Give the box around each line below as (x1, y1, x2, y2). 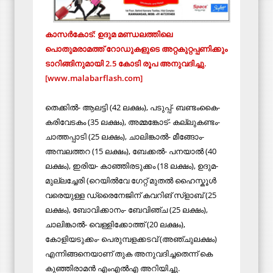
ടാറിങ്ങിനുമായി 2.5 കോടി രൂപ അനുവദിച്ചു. (45, 57, 207, 69)
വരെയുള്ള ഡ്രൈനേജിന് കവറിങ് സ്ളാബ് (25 (45, 189, 216, 200)
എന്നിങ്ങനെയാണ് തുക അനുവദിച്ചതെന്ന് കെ (45, 247, 213, 259)
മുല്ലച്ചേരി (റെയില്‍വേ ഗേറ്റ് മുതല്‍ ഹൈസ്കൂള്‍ (45, 174, 216, 186)
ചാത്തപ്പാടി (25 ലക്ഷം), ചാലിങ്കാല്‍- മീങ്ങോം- (45, 130, 204, 142)
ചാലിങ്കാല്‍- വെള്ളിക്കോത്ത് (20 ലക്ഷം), (45, 218, 185, 230)
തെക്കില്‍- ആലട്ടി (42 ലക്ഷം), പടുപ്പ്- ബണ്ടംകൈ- (45, 101, 220, 113)
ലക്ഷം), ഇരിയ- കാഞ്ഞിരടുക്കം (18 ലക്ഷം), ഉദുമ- (45, 160, 218, 171)
